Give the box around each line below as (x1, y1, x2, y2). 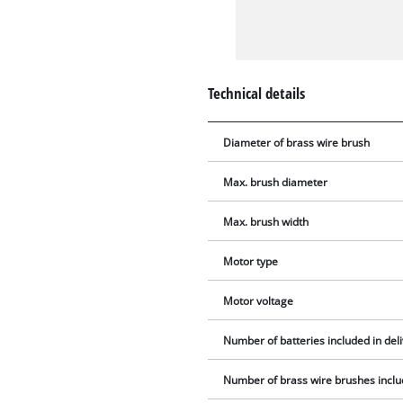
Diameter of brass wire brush (223, 136, 371, 150)
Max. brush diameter (223, 175, 328, 190)
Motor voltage (223, 294, 294, 309)
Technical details (208, 82, 306, 103)
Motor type (223, 255, 279, 269)
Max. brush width (223, 215, 309, 229)
